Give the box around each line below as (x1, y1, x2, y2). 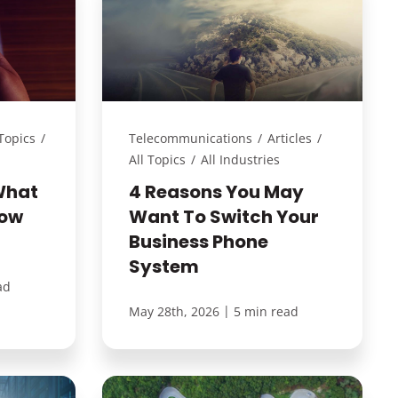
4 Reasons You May (128, 179, 304, 204)
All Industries (200, 150, 280, 168)
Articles (267, 129, 312, 147)
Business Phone (128, 228, 268, 254)
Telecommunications (128, 129, 252, 147)
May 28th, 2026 (128, 302, 219, 320)
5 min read (233, 302, 298, 320)
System (128, 253, 199, 279)
